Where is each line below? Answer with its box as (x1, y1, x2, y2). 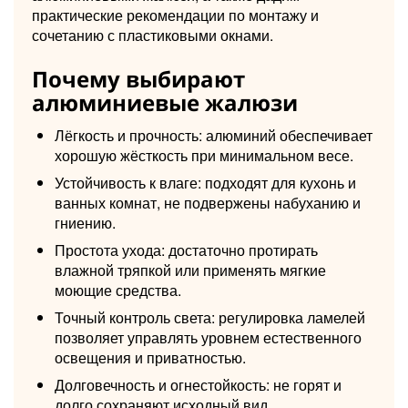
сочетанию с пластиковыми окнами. (32, 24, 273, 46)
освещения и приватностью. (55, 346, 246, 368)
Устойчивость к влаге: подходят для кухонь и (55, 171, 356, 193)
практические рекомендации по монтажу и (32, 4, 319, 25)
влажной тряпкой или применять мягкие (55, 259, 326, 280)
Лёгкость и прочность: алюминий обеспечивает (55, 124, 372, 146)
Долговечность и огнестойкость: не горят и (55, 373, 342, 395)
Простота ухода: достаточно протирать (55, 239, 318, 260)
